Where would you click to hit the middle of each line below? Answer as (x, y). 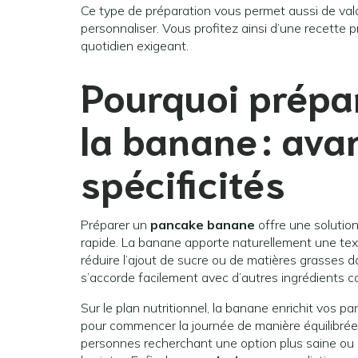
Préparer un (115, 225)
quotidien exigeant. (135, 46)
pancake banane (203, 225)
